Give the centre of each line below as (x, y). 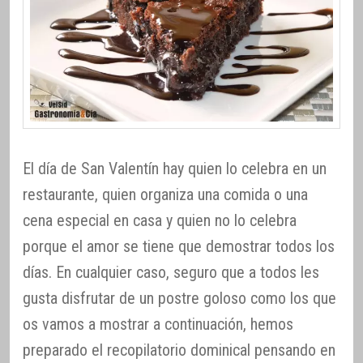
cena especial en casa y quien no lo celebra (160, 220)
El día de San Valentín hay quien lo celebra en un (175, 168)
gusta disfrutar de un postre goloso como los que (179, 298)
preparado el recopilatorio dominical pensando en (179, 350)
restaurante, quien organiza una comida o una (165, 194)
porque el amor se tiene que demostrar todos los (179, 246)
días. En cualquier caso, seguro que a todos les (171, 272)
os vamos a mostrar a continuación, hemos (158, 324)
